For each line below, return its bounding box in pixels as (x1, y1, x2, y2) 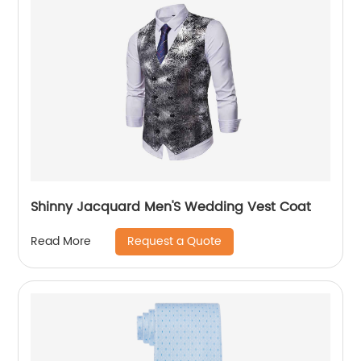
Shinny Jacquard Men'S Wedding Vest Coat (31, 196, 312, 218)
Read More (31, 232, 92, 251)
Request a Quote (127, 231, 222, 251)
